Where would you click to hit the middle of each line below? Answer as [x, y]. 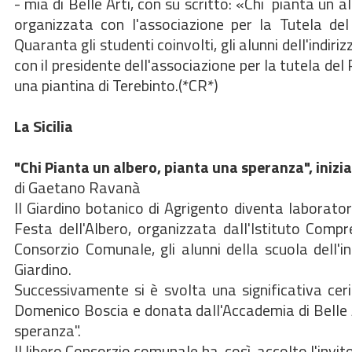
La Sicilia [44, 126]
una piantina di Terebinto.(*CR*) [116, 85]
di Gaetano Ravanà [77, 187]
